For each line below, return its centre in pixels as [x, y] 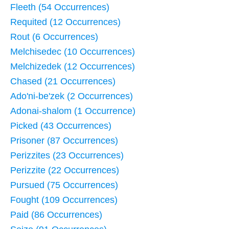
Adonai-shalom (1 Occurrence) [73, 111]
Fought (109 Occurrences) [64, 200]
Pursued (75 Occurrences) [64, 185]
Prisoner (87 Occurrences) [64, 141]
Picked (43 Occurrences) [61, 126]
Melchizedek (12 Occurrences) [73, 67]
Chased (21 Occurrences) [63, 82]
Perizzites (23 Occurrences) [67, 156]
